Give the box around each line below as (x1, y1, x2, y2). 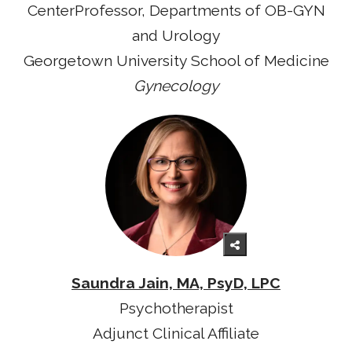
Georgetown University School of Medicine (23, 52, 329, 71)
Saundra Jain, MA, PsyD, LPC (71, 274, 280, 292)
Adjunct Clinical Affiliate (93, 324, 259, 343)
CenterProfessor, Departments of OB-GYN (27, 2, 325, 20)
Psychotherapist (119, 299, 233, 317)
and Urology (131, 27, 221, 46)
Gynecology (134, 77, 218, 96)
